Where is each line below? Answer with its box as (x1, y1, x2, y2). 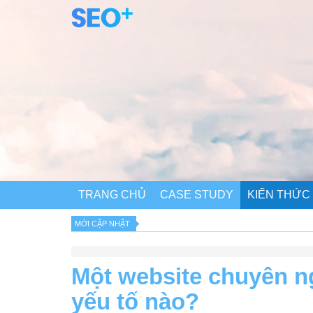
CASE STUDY (160, 189, 233, 201)
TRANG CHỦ (78, 189, 146, 201)
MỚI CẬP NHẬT (75, 219, 130, 228)
